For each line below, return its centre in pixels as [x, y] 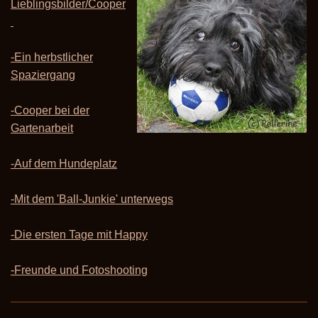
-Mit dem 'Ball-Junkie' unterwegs [92, 199]
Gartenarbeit [42, 128]
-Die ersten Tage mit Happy [79, 235]
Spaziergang [43, 75]
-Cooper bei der [50, 111]
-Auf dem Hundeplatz [64, 164]
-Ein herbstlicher [52, 57]
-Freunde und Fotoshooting [79, 270]
